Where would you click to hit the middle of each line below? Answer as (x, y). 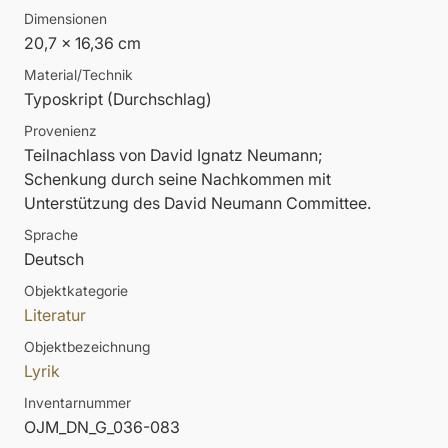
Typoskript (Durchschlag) (118, 99)
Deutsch (54, 259)
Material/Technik (78, 75)
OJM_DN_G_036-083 (102, 427)
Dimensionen (65, 19)
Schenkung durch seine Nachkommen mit (177, 179)
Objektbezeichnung (87, 347)
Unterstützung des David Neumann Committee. (197, 203)
